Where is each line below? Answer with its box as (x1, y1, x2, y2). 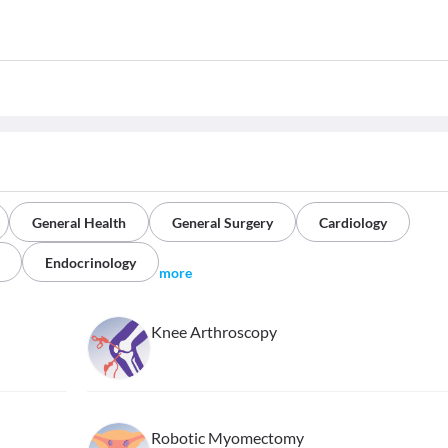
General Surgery (172, 214, 273, 232)
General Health (32, 214, 126, 232)
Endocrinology (45, 254, 136, 272)
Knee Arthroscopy (150, 322, 277, 342)
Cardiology (319, 214, 387, 232)
